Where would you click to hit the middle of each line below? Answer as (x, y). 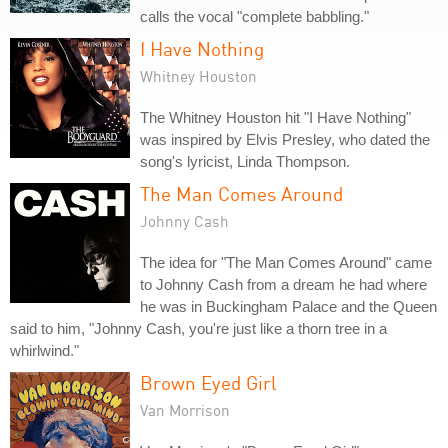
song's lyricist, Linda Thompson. (245, 161)
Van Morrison (185, 410)
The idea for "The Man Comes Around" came (286, 262)
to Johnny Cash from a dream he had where (283, 284)
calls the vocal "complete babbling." (254, 16)
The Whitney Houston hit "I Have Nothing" (275, 117)
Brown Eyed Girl (208, 382)
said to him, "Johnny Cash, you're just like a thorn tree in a (198, 328)
